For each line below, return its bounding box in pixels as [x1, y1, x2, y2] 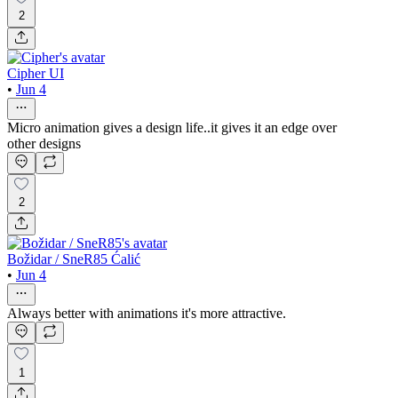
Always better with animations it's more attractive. [7, 306, 286, 322]
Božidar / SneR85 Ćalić [7, 251, 140, 267]
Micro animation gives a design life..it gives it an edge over [7, 119, 337, 135]
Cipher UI [7, 65, 64, 81]
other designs [7, 135, 81, 151]
